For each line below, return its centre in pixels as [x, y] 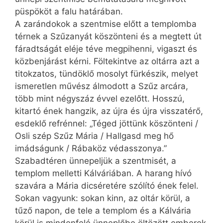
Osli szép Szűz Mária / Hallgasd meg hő [94, 136]
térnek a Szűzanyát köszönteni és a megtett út [108, 37]
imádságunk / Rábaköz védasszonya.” [91, 149]
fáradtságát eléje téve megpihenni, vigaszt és [106, 49]
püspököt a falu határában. [69, 12]
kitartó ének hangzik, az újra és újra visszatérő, [109, 111]
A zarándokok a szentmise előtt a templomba [106, 24]
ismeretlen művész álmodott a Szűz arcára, [102, 86]
